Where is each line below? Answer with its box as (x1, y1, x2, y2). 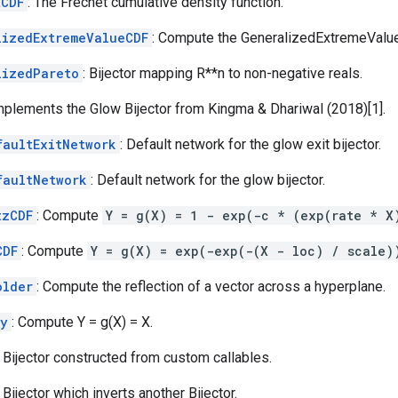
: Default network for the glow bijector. (91, 171, 325, 188)
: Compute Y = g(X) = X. (12, 313, 153, 330)
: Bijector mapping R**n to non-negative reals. (83, 64, 362, 82)
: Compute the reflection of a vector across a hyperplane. (36, 277, 386, 295)
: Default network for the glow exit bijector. (120, 135, 381, 153)
